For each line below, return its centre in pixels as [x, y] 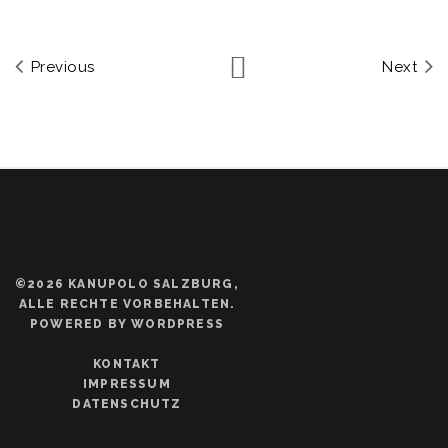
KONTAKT [127, 364]
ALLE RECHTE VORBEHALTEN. [127, 304]
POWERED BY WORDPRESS [127, 324]
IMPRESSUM [127, 384]
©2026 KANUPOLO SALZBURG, [127, 284]
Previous [60, 67]
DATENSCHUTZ [127, 404]
